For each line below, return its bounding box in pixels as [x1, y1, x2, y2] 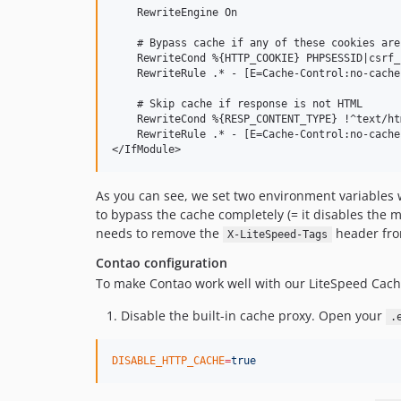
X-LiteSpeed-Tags [226, 228, 328, 241]
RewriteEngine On [112, 6, 237, 19]
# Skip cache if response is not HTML [112, 98, 363, 110]
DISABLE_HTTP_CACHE [112, 354, 225, 367]
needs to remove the [96, 225, 223, 242]
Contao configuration [96, 254, 227, 271]
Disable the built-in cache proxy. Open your [121, 307, 386, 324]
